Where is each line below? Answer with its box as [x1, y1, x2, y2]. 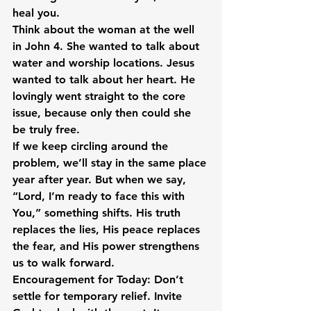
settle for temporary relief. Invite [12, 289, 185, 303]
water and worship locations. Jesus [12, 56, 198, 69]
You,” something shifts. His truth [12, 206, 184, 219]
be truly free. [12, 123, 80, 136]
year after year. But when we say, [12, 173, 190, 186]
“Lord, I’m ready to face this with [12, 190, 188, 203]
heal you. [12, 6, 60, 19]
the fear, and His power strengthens [12, 239, 203, 253]
